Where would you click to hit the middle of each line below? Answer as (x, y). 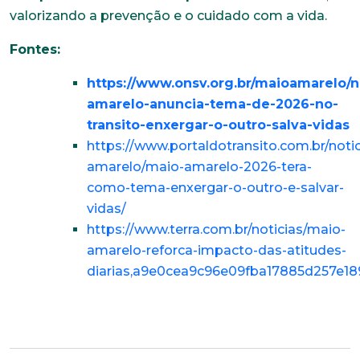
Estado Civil (56, 214)
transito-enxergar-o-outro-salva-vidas (218, 125)
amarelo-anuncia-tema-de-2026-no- (213, 104)
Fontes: (35, 49)
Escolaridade (60, 279)
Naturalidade (59, 82)
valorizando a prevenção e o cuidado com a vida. (168, 15)
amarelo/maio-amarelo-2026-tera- (199, 166)
